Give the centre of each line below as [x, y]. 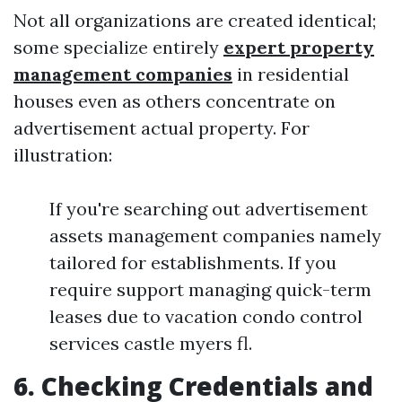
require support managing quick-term [210, 289]
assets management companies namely [215, 236]
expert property [299, 47]
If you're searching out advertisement [209, 209]
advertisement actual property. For [162, 128]
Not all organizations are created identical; [195, 20]
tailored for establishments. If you [193, 262]
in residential [291, 74]
